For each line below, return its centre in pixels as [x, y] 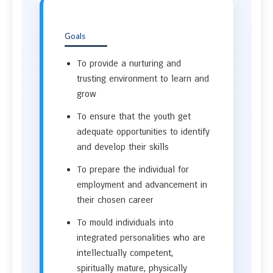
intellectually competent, [125, 253]
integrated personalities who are [141, 238]
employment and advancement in [142, 185]
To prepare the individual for [133, 169]
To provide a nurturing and [129, 63]
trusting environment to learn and [143, 79]
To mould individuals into [125, 222]
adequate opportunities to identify [143, 132]
